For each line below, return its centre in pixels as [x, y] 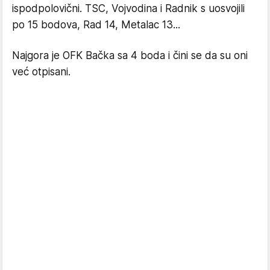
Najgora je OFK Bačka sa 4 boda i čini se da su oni [130, 55]
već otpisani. [41, 72]
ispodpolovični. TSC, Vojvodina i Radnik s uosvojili [128, 8]
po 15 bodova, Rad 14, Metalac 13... [96, 25]
